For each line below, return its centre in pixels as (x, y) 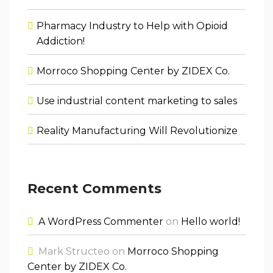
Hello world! (211, 221)
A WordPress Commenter (101, 221)
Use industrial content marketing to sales (137, 101)
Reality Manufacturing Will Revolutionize (137, 130)
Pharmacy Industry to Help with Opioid (132, 26)
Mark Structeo (74, 251)
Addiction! (61, 41)
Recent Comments (94, 188)
